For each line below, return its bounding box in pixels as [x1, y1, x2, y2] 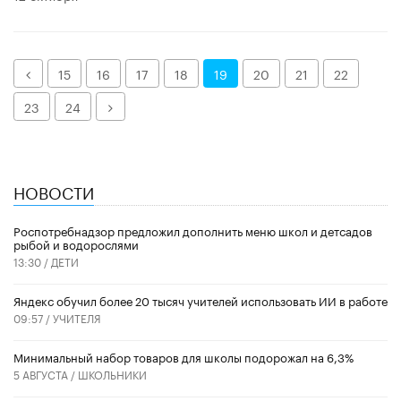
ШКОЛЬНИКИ [78, 365, 147, 383]
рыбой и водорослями [13, 235, 139, 253]
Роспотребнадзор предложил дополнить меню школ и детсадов [13, 221, 372, 240]
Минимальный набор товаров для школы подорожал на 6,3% [13, 347, 354, 366]
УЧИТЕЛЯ [53, 309, 101, 327]
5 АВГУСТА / [13, 365, 78, 383]
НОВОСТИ [13, 178, 94, 204]
